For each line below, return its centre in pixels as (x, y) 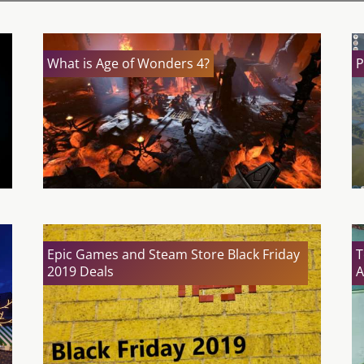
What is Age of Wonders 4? (128, 64)
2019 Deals (80, 272)
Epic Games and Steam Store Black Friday (173, 255)
